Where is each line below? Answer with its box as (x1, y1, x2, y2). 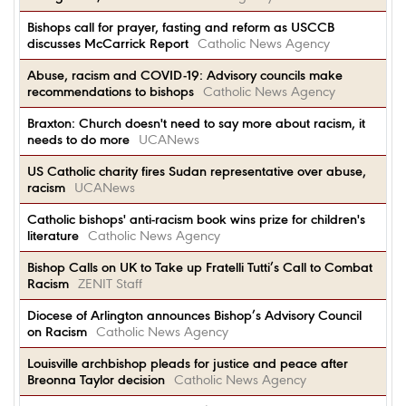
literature (27, 227, 79, 244)
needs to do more (27, 131, 130, 148)
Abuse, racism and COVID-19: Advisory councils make (27, 67, 343, 83)
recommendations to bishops (27, 83, 194, 100)
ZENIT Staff (78, 275, 142, 292)
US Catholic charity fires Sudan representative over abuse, (27, 163, 366, 179)
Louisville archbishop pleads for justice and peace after (27, 355, 348, 372)
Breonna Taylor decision (27, 372, 165, 388)
